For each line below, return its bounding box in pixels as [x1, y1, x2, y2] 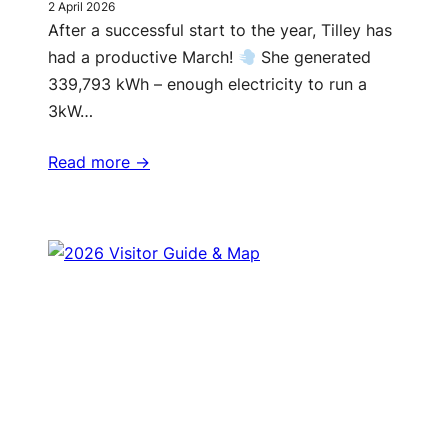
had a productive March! [48, 47, 238, 68]
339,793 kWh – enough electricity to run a [48, 74, 367, 95]
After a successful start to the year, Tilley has [48, 20, 392, 41]
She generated [256, 47, 372, 68]
